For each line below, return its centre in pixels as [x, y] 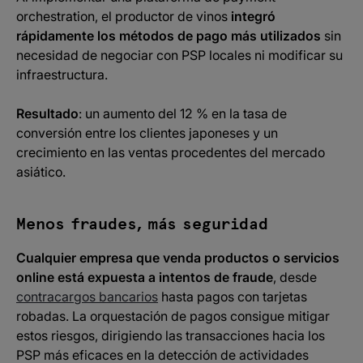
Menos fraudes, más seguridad [142, 224]
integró [253, 16]
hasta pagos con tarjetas [233, 297]
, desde [295, 277]
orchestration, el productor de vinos [124, 16]
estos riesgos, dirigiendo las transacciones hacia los [171, 335]
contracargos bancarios [87, 297]
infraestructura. [62, 75]
